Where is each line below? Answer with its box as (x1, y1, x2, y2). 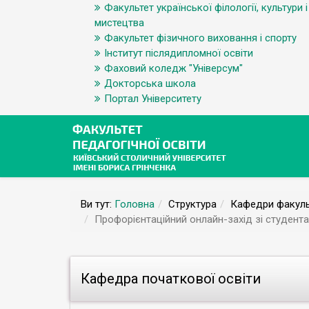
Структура (168, 198, 217, 210)
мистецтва (94, 17, 144, 29)
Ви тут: (81, 198, 114, 210)
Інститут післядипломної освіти (104, 47, 253, 59)
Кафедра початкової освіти (81, 270, 261, 287)
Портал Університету (104, 92, 201, 105)
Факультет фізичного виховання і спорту (104, 32, 297, 44)
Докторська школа (104, 77, 196, 90)
